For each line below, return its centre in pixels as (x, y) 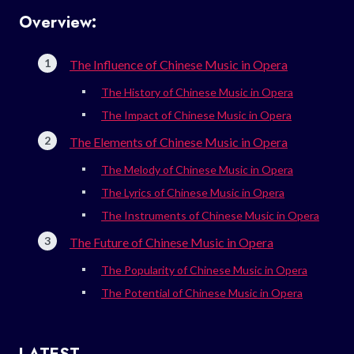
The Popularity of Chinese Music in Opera (204, 269)
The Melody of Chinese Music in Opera (197, 169)
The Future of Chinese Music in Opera (171, 242)
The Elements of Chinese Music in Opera (179, 141)
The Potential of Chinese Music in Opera (202, 292)
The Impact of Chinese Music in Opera (196, 115)
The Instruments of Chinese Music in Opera (210, 215)
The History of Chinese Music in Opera (197, 92)
